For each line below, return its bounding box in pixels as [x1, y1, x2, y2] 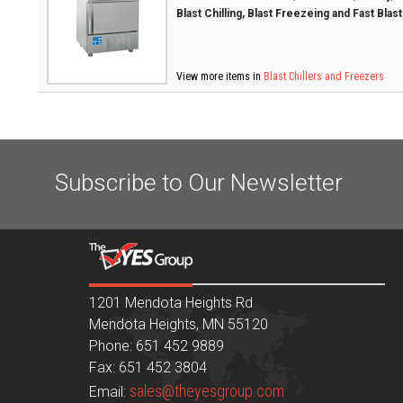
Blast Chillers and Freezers [264, 70, 384, 83]
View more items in [176, 70, 264, 83]
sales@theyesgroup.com [130, 381, 285, 400]
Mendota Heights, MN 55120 [89, 316, 269, 333]
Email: [89, 383, 130, 400]
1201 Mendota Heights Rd [89, 294, 254, 311]
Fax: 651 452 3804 [89, 359, 208, 376]
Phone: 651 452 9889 [89, 337, 225, 354]
